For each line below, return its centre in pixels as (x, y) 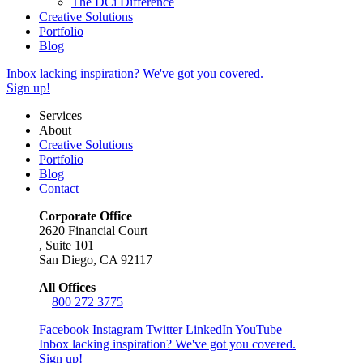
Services (60, 115)
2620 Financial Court (93, 230)
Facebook (64, 329)
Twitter (164, 329)
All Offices (67, 287)
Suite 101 (70, 245)
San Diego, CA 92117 (96, 259)
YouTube (258, 329)
